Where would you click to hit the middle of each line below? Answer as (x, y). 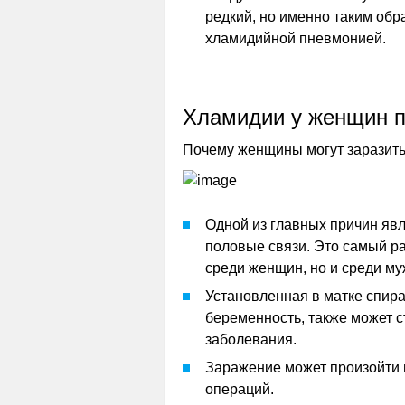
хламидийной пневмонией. (296, 38)
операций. (240, 389)
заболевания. (251, 339)
